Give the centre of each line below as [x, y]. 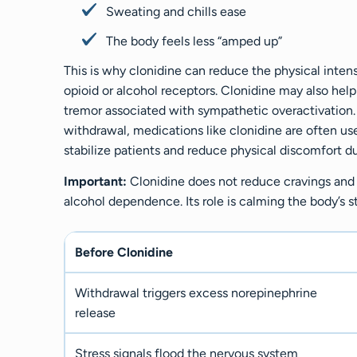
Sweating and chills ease [176, 11]
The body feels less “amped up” [194, 41]
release [95, 313]
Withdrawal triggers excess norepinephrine [196, 293]
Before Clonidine [124, 253]
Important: [95, 182]
